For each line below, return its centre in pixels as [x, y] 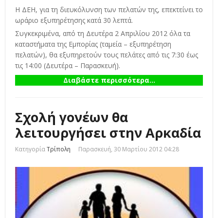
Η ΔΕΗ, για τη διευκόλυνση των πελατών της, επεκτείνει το [109, 9]
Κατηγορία [30, 149]
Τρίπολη [59, 149]
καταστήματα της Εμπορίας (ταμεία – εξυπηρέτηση [93, 44]
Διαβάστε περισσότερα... [109, 80]
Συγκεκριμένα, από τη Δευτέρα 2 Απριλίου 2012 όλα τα [103, 34]
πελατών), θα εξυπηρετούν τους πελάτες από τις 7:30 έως [107, 55]
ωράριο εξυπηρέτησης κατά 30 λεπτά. [74, 20]
